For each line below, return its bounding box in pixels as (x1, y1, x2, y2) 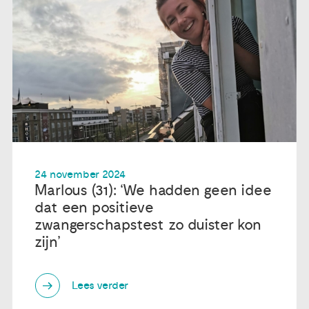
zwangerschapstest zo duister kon (34, 215, 262, 234)
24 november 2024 (34, 167, 126, 181)
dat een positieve (34, 198, 154, 217)
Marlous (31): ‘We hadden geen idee (34, 181, 272, 199)
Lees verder (72, 279, 129, 293)
